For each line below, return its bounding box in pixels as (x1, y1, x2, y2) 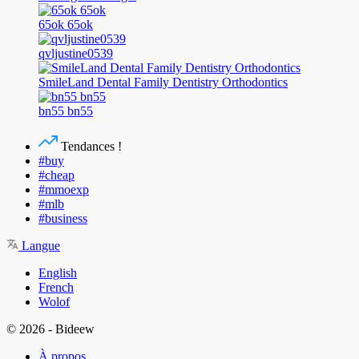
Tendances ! (58, 139, 122, 153)
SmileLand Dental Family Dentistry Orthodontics (38, 75, 288, 89)
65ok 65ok (38, 17, 93, 31)
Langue (18, 238, 60, 252)
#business (38, 211, 87, 225)
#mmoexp (38, 182, 89, 196)
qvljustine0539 (38, 46, 113, 60)
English (38, 265, 77, 280)
